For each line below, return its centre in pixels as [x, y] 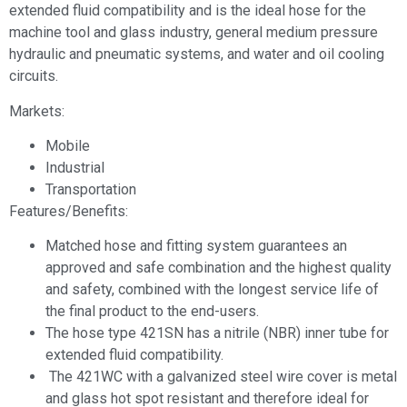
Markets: [37, 111]
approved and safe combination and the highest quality [218, 268]
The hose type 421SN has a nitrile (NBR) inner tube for [217, 333]
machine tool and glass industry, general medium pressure [194, 33]
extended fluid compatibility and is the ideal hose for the [188, 11]
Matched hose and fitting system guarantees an [196, 246]
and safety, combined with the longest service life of [212, 290]
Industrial [75, 167]
